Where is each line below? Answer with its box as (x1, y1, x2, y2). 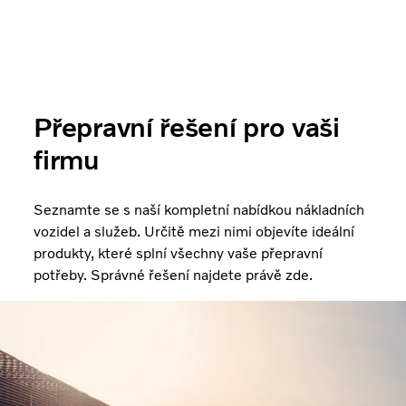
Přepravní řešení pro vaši (34, 110, 340, 144)
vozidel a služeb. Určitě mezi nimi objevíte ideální (34, 222, 355, 240)
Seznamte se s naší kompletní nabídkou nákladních (34, 200, 365, 218)
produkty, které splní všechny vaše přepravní (34, 244, 324, 262)
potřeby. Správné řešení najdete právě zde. (34, 266, 314, 284)
